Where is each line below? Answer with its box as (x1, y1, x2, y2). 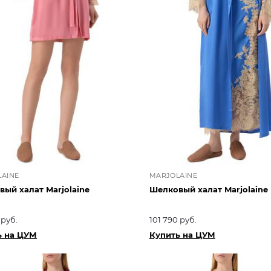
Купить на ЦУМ (149, 229, 215, 240)
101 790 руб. (149, 214, 197, 224)
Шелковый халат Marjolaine (149, 184, 268, 194)
